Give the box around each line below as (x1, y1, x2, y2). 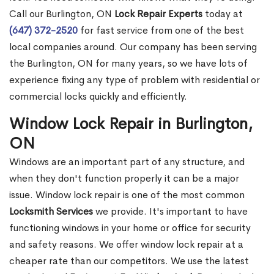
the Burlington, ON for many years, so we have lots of (9, 57, 248, 70)
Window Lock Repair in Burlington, (9, 114, 253, 135)
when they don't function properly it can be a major (9, 172, 239, 185)
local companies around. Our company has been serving (9, 40, 257, 54)
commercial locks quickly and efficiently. (9, 90, 187, 103)
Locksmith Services (9, 205, 93, 218)
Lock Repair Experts (114, 7, 202, 21)
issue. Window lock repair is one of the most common (9, 188, 245, 202)
